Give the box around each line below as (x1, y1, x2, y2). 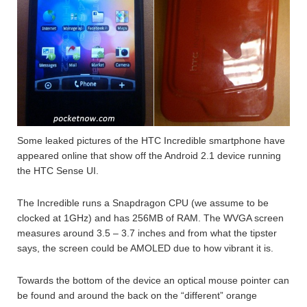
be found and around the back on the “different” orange (17, 290, 257, 302)
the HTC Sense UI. (17, 165, 99, 177)
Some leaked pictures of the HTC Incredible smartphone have (17, 135, 285, 147)
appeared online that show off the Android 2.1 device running (17, 150, 281, 162)
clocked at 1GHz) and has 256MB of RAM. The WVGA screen (17, 212, 284, 224)
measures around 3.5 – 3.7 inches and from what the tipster (17, 228, 277, 239)
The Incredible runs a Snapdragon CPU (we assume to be (17, 197, 269, 209)
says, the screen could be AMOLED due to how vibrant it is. (17, 243, 273, 254)
